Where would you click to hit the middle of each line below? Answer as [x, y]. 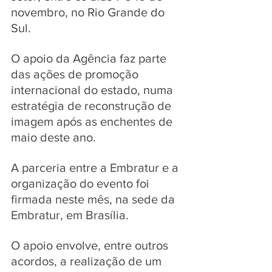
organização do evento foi [82, 183]
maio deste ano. [55, 137]
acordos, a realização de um [88, 261]
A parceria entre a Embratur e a [96, 167]
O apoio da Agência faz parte [90, 58]
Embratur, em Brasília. [71, 215]
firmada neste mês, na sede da [94, 199]
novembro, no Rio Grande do [89, 12]
